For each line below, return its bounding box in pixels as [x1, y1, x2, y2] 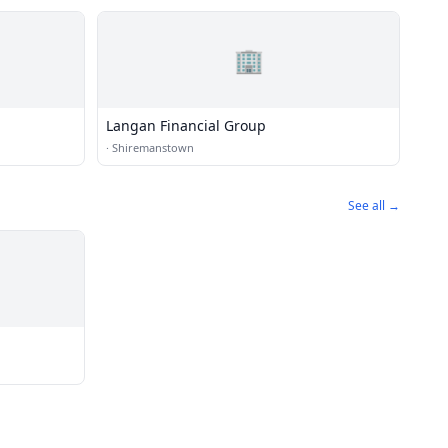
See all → [348, 197, 400, 214]
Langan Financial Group [106, 116, 266, 135]
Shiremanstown [112, 140, 194, 155]
